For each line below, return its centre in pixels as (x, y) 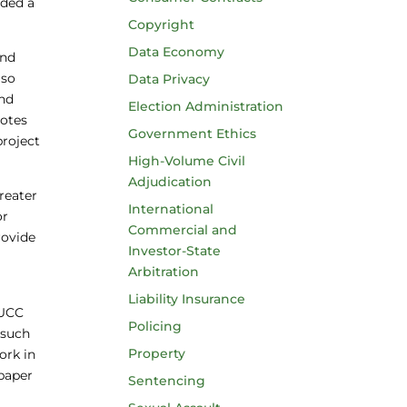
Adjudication (169, 182)
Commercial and (182, 230)
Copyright (161, 25)
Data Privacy (169, 79)
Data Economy (176, 52)
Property (156, 353)
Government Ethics (192, 134)
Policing (154, 326)
